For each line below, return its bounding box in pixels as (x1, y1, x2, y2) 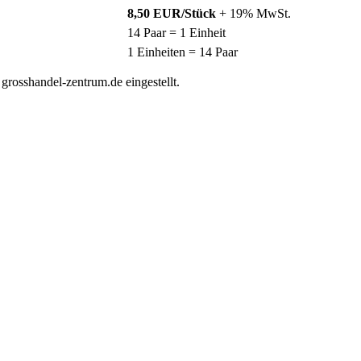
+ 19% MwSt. (219, 6, 291, 21)
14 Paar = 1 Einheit (127, 26, 226, 40)
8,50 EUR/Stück (127, 6, 219, 21)
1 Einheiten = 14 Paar (127, 45, 238, 60)
